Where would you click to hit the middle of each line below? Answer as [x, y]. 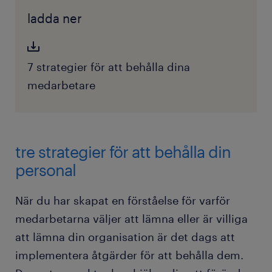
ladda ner [54, 19]
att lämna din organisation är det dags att [125, 237]
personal [47, 170]
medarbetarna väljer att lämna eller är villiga [131, 219]
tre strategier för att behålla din [123, 152]
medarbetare [61, 85]
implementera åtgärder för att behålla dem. [129, 255]
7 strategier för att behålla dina [108, 67]
